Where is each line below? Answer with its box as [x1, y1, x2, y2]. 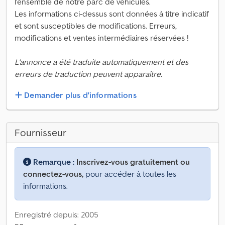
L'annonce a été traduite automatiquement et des [15, 57, 188, 67]
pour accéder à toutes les [83, 169, 176, 179]
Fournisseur [15, 126, 66, 140]
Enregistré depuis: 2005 [15, 209, 98, 220]
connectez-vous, [23, 169, 83, 179]
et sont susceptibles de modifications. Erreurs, [15, 21, 177, 31]
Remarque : [31, 157, 76, 167]
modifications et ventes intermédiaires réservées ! [15, 33, 188, 43]
